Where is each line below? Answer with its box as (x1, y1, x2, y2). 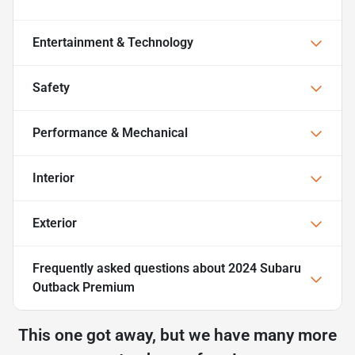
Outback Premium (32, 279, 135, 295)
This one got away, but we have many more (18, 325, 337, 345)
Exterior (32, 215, 77, 231)
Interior (32, 170, 74, 185)
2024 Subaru (228, 260, 301, 276)
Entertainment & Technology (32, 34, 193, 50)
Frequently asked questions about (32, 260, 228, 276)
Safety (32, 79, 70, 95)
